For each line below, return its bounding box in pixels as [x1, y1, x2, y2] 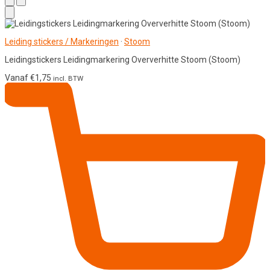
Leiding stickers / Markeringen [5, 36, 119, 46]
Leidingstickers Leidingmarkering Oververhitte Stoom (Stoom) [5, 54, 240, 64]
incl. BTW [53, 74, 83, 83]
